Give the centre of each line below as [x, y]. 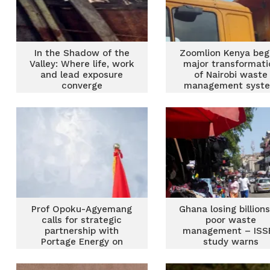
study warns [231, 242]
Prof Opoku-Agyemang [82, 209]
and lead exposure [82, 75]
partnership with [82, 231]
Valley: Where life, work [82, 64]
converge [82, 86]
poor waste [231, 220]
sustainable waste [82, 253]
